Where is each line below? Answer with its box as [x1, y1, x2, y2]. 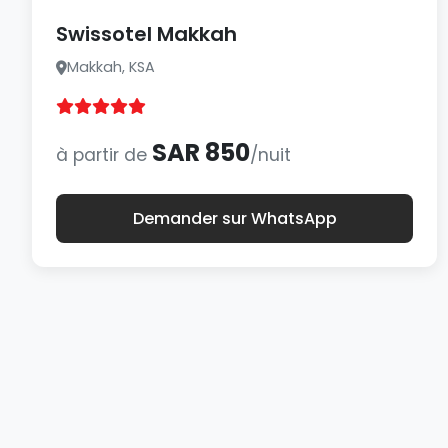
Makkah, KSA [67, 57, 155, 77]
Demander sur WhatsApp [132, 207, 337, 230]
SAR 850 [152, 136, 250, 169]
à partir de [56, 143, 152, 167]
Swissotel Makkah [56, 20, 237, 48]
